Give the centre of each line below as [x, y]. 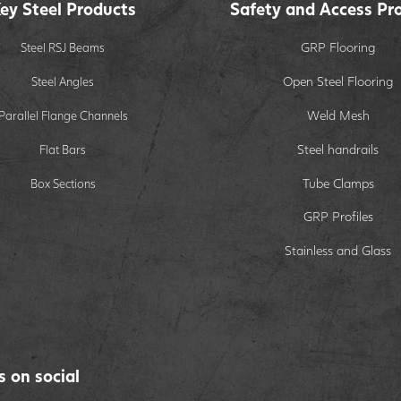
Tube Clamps [338, 183]
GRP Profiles [338, 217]
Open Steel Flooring [338, 81]
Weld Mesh [338, 115]
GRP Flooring [338, 47]
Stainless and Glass [338, 251]
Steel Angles [63, 81]
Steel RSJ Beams [63, 47]
